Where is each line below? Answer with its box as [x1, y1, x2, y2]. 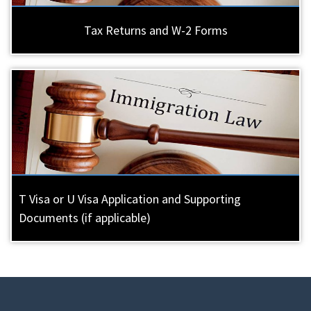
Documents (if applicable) [19, 210, 151, 226]
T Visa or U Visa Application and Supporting [19, 191, 241, 208]
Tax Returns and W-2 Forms [83, 22, 228, 39]
